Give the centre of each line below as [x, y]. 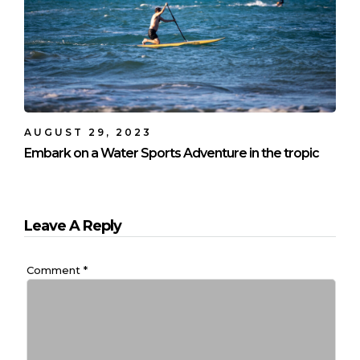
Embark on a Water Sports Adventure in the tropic [172, 153]
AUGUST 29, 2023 [88, 132]
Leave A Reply [73, 225]
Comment [55, 270]
